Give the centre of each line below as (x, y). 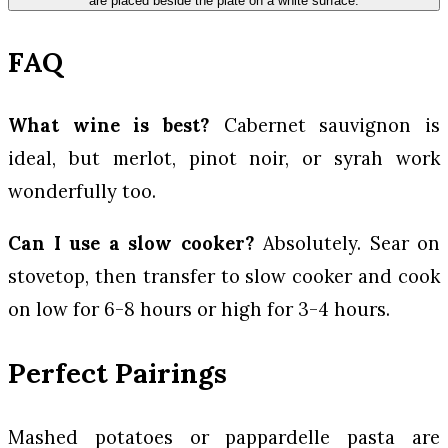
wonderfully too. (82, 191)
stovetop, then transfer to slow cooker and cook (224, 275)
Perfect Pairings (117, 372)
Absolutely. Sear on (347, 242)
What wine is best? (109, 125)
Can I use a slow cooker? (131, 242)
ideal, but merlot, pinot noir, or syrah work (224, 158)
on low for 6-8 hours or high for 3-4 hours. (199, 308)
